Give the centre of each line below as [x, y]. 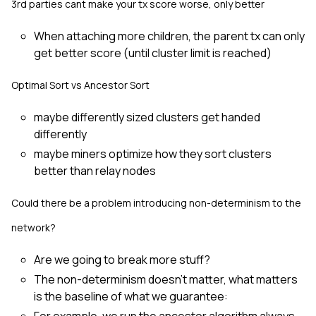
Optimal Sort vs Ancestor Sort [80, 85]
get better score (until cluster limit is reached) [153, 53]
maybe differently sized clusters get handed [147, 117]
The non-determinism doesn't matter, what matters [166, 279]
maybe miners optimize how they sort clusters [153, 154]
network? [34, 227]
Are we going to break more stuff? [122, 260]
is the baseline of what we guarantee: [131, 296]
